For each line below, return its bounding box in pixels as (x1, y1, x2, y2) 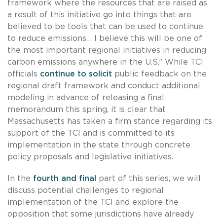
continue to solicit (40, 70, 112, 78)
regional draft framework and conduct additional (7, 81, 200, 90)
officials (7, 70, 40, 78)
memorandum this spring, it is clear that (7, 105, 166, 113)
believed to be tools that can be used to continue (7, 22, 203, 31)
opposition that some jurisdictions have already (7, 210, 194, 218)
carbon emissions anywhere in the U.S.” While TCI (7, 58, 203, 66)
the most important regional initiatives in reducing (7, 46, 206, 54)
